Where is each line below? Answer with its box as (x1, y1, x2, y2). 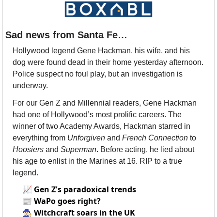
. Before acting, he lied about (96, 145, 194, 154)
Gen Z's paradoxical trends (34, 184, 136, 195)
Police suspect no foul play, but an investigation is (13, 69, 183, 78)
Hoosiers (13, 145, 46, 154)
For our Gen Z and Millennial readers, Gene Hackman (13, 98, 197, 107)
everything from (13, 133, 67, 142)
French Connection (122, 133, 188, 142)
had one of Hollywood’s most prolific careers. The (13, 110, 182, 119)
